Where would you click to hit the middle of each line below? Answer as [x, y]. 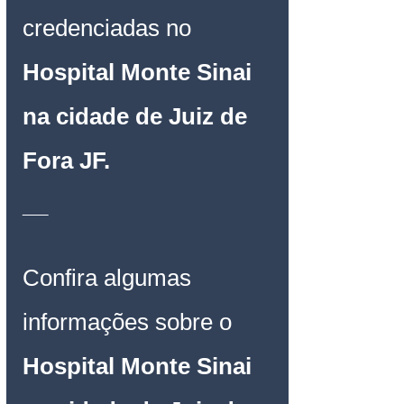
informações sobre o [130, 321]
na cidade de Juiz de [138, 116]
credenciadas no [110, 28]
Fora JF [63, 160]
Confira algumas [110, 277]
